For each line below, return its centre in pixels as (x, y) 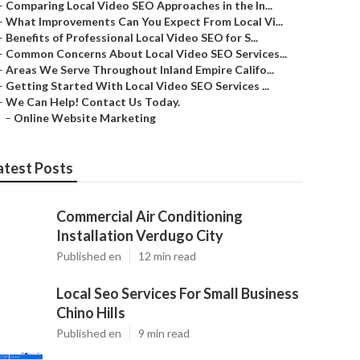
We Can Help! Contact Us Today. (93, 102)
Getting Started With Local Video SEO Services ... (137, 86)
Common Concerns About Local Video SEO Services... (146, 53)
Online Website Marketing (85, 118)
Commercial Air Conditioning (149, 216)
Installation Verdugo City (140, 235)
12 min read (167, 256)
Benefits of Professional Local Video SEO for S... (132, 37)
